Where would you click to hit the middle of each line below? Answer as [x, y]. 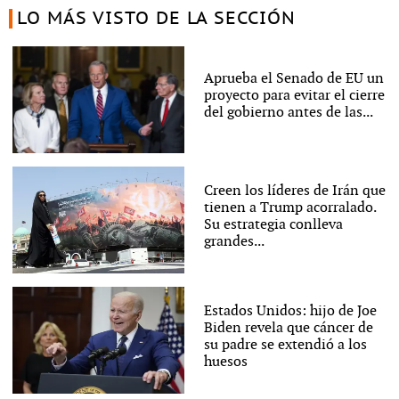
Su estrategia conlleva [273, 224]
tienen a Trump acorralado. [289, 208]
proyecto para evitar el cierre [294, 96]
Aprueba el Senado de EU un [293, 79]
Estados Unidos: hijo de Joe [290, 311]
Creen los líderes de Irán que [294, 191]
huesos [225, 362]
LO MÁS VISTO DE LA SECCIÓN [156, 18]
